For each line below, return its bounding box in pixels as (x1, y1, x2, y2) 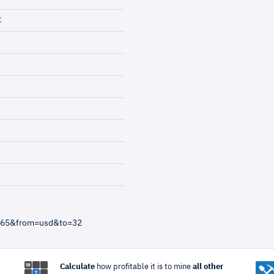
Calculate (59, 263, 95, 271)
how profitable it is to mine (94, 263, 193, 271)
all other (192, 263, 223, 271)
